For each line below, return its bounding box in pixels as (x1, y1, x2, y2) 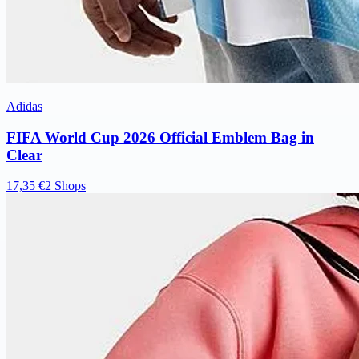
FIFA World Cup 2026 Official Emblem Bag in (6, 128, 314, 146)
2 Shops (45, 179, 86, 193)
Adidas (6, 99, 42, 113)
